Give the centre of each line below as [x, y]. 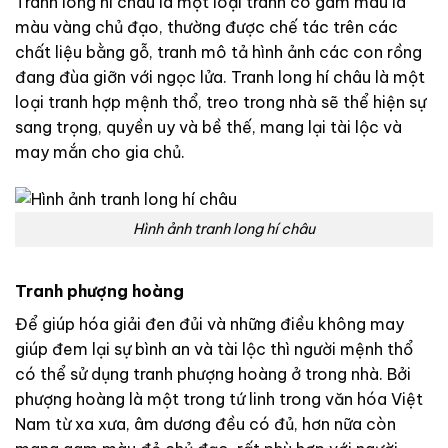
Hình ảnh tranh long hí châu [224, 228]
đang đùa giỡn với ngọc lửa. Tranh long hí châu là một [220, 76]
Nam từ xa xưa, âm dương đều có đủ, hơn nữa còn [205, 423]
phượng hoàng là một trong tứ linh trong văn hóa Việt [219, 398]
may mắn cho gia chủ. [100, 151]
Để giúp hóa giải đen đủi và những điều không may [209, 323]
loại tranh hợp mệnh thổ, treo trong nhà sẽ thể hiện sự [220, 101]
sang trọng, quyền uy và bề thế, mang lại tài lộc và [208, 126]
